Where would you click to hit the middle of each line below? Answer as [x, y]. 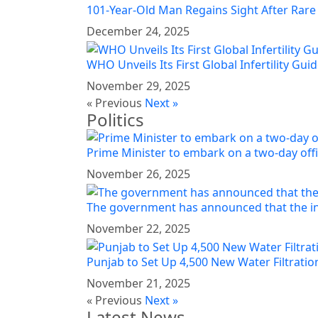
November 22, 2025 [138, 229]
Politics [115, 119]
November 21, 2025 [138, 283]
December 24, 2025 [138, 31]
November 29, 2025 [138, 86]
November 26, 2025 [138, 174]
